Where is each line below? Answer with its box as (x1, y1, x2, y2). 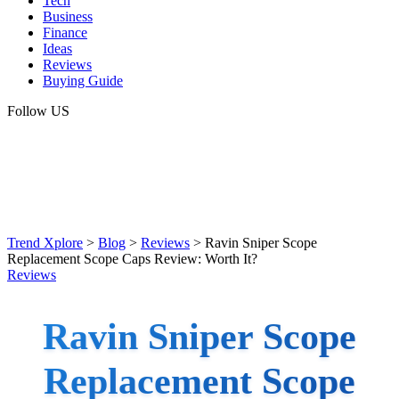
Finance (43, 25, 87, 40)
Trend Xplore (7, 235, 83, 250)
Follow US (7, 103, 69, 118)
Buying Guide (43, 73, 123, 88)
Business (43, 9, 93, 24)
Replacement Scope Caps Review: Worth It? (7, 251, 257, 266)
